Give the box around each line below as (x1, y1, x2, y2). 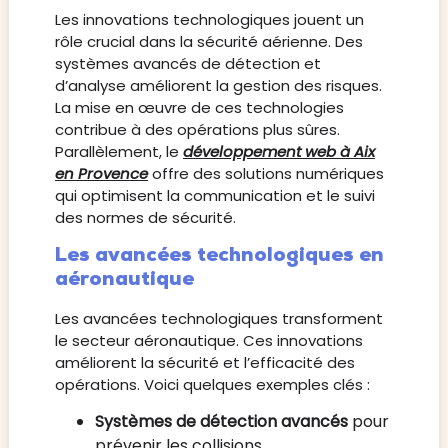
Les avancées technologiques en (54, 245, 384, 266)
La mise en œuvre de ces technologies (54, 97, 344, 119)
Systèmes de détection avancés (94, 409, 348, 433)
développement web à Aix (182, 141, 375, 163)
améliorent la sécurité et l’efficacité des (54, 351, 355, 373)
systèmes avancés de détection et (54, 53, 321, 75)
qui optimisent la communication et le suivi (54, 185, 375, 207)
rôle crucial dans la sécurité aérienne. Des (54, 31, 363, 53)
